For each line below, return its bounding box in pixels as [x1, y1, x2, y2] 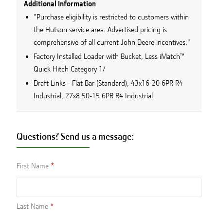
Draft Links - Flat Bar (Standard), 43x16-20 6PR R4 [33, 78, 183, 88]
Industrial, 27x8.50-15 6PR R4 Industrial [33, 91, 153, 100]
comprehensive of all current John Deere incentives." [33, 37, 190, 47]
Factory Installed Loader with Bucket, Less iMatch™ [33, 52, 184, 61]
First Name [16, 161, 49, 170]
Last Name [16, 201, 48, 211]
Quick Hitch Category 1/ [33, 64, 106, 73]
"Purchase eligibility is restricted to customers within [33, 12, 189, 21]
